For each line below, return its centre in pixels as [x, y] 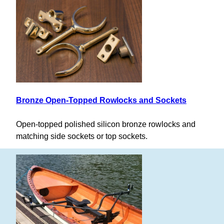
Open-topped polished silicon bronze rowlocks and [106, 124]
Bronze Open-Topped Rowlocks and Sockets [101, 100]
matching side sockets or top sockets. [82, 136]
